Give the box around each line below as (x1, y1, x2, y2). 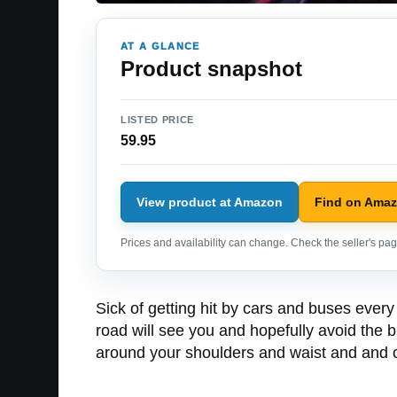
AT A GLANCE (121, 41, 200, 52)
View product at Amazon (136, 194, 283, 209)
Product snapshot (121, 57, 302, 82)
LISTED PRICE (121, 114, 194, 126)
